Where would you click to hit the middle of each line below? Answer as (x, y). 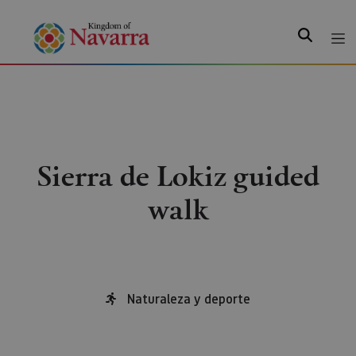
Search (315, 32)
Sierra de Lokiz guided (178, 175)
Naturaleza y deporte (189, 298)
